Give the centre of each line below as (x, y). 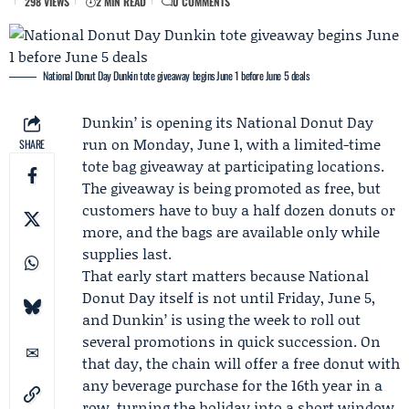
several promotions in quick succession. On (231, 341)
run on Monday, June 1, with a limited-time (231, 144)
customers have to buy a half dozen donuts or (239, 210)
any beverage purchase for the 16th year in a (232, 385)
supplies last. (127, 253)
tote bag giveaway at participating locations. (233, 166)
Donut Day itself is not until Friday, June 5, (229, 297)
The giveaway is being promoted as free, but (231, 188)
